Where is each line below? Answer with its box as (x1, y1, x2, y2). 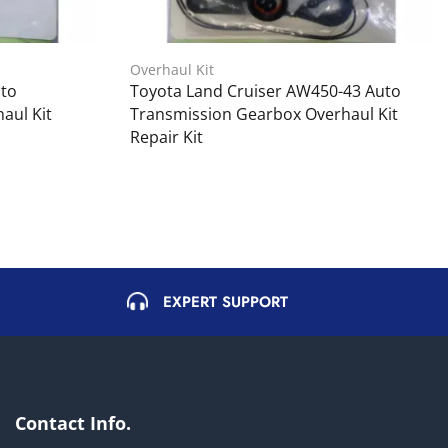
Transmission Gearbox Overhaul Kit (130, 102, 398, 125)
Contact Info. (14, 410, 131, 435)
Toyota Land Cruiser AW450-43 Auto (130, 79, 401, 102)
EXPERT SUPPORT (163, 290, 288, 313)
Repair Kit (130, 125, 203, 148)
